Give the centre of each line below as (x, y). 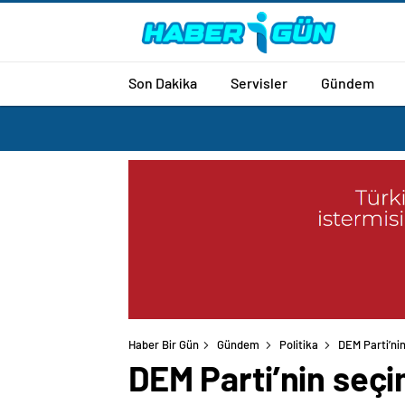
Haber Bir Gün (164, 345)
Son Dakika (163, 82)
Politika (299, 345)
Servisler (259, 82)
